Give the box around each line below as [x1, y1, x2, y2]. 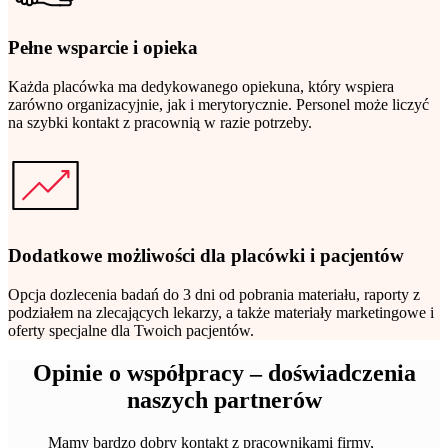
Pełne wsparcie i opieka [8, 36, 198, 58]
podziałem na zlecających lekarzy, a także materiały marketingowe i [8, 304, 434, 322]
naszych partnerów [126, 387, 322, 414]
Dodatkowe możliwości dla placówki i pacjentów [8, 245, 404, 267]
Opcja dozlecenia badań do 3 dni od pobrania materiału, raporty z [8, 286, 420, 304]
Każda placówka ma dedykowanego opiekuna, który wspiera [8, 77, 394, 95]
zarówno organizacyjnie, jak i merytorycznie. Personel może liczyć [8, 95, 429, 113]
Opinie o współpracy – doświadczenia [32, 360, 416, 387]
